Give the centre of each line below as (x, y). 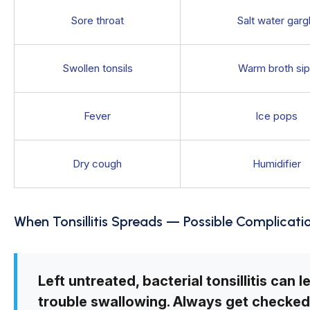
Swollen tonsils (97, 68)
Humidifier (276, 163)
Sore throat (97, 20)
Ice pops (276, 116)
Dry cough (97, 163)
